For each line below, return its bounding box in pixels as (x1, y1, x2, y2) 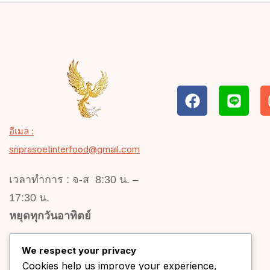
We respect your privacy (22, 244, 136, 256)
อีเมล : (9, 125, 34, 137)
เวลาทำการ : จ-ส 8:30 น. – (9, 173, 139, 186)
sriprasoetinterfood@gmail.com (9, 143, 140, 155)
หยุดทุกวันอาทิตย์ (9, 209, 91, 222)
